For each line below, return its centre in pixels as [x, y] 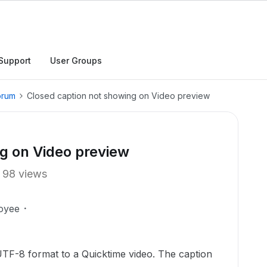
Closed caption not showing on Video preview [118, 96]
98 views [25, 174]
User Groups [76, 60]
